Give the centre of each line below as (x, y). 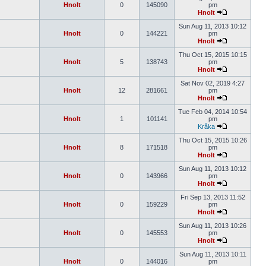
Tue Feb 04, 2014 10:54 (213, 112)
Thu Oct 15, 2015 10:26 (213, 140)
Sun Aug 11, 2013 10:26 (213, 226)
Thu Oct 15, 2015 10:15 (213, 55)
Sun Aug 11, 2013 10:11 (213, 254)
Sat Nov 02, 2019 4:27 (213, 83)
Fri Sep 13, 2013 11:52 (213, 197)
